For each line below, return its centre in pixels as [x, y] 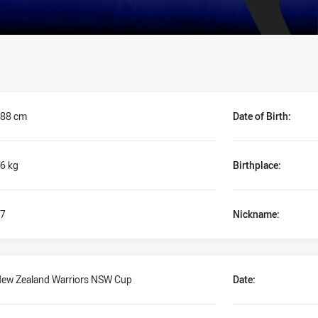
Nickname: [256, 214]
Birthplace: [257, 165]
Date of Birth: [262, 116]
